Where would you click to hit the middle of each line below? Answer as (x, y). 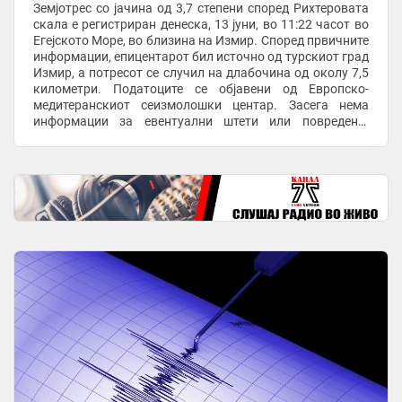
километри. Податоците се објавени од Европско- (201, 88)
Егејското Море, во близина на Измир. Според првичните (147, 40)
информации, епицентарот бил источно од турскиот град (201, 56)
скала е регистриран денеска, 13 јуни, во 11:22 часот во (201, 24)
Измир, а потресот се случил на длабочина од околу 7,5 (201, 72)
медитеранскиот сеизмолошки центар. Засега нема (201, 105)
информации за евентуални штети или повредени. (201, 121)
